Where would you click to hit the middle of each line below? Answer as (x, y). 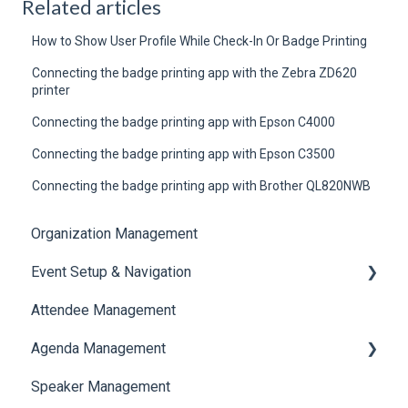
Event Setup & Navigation (111, 272)
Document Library (107, 311)
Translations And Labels (127, 349)
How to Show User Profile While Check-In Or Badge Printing (200, 41)
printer (51, 91)
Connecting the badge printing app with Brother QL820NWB (202, 186)
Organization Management (114, 234)
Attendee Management (103, 311)
